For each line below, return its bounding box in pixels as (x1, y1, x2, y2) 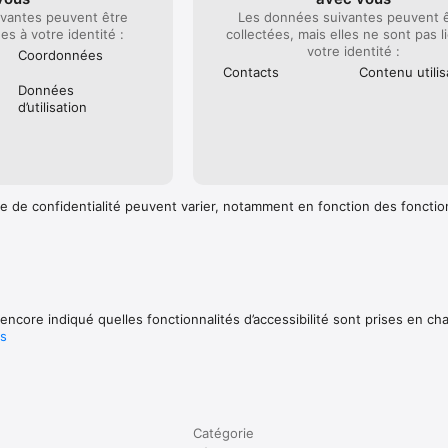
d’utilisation (17, 98, 87, 115)
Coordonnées (17, 46, 103, 63)
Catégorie (193, 424, 255, 441)
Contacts (223, 63, 280, 80)
